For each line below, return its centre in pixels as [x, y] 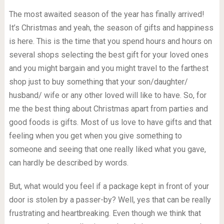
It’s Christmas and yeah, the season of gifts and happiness [111, 28]
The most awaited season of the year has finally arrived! [106, 14]
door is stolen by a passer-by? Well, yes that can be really [110, 200]
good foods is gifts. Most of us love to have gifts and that [110, 122]
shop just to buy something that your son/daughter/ [98, 82]
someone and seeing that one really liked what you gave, [107, 149]
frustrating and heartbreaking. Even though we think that [105, 213]
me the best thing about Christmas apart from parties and [108, 109]
